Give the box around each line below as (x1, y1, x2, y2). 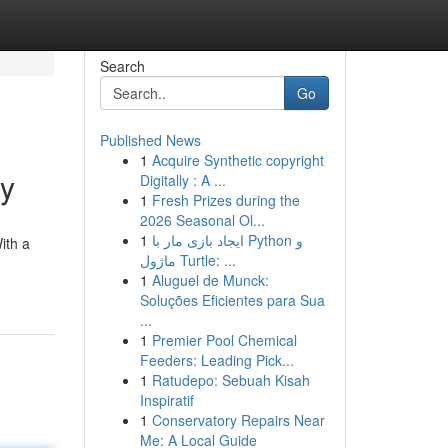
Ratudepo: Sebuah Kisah (151, 370, 310, 390)
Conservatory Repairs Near (151, 410, 325, 430)
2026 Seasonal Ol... (139, 210, 265, 230)
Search (99, 56, 145, 76)
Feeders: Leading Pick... (139, 350, 294, 370)
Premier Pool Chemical (151, 330, 297, 350)
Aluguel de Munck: (151, 270, 269, 290)
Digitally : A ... (139, 170, 226, 190)
